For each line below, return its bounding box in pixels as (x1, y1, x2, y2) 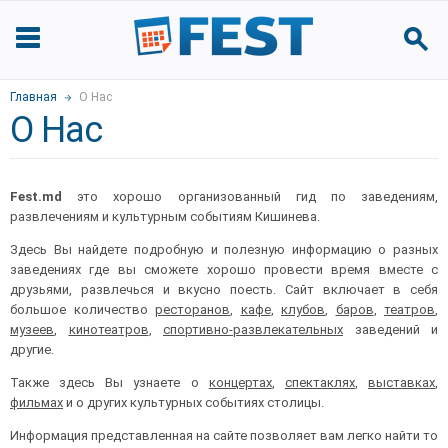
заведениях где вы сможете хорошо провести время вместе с (10, 262, 438, 277)
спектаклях (284, 375, 355, 390)
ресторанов (155, 302, 230, 317)
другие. (10, 342, 54, 357)
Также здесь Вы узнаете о (10, 375, 209, 390)
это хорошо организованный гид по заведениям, (62, 189, 438, 204)
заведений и (343, 322, 438, 337)
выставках (368, 375, 436, 390)
